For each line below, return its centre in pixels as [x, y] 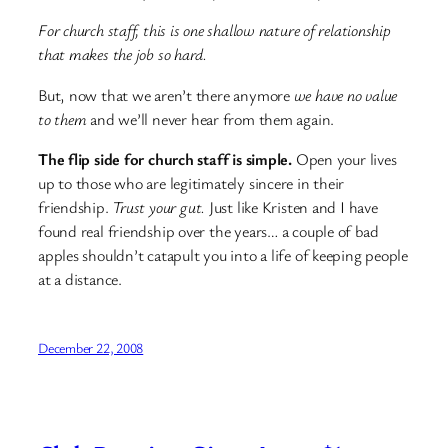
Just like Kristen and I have [291, 206]
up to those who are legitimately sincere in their [191, 182]
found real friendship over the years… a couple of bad [208, 230]
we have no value [345, 94]
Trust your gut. [159, 206]
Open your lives [344, 158]
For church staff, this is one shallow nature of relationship [214, 30]
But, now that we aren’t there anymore [166, 94]
